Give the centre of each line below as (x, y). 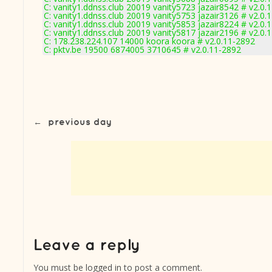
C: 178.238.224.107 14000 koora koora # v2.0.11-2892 (149, 41)
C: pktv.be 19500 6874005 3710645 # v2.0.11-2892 (142, 49)
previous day (80, 122)
